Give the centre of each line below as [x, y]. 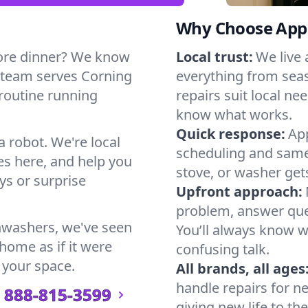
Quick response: [231, 134]
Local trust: [214, 57]
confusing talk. [223, 249]
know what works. [234, 114]
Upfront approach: [239, 191]
